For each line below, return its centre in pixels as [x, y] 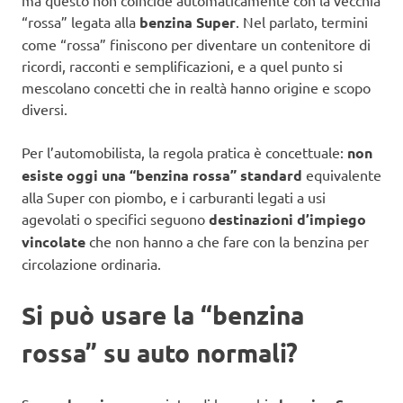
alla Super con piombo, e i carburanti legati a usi [174, 197]
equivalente [342, 174]
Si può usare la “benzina [163, 314]
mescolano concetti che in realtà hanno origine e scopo [196, 87]
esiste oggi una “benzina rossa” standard [162, 175]
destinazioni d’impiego [287, 219]
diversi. [45, 108]
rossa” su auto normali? [160, 352]
